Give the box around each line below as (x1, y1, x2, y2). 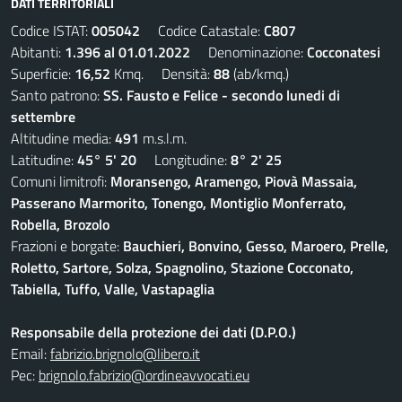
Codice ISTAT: (11, 20, 92, 41)
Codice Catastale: (140, 20, 264, 41)
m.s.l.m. (139, 127, 187, 149)
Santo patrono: (11, 84, 103, 106)
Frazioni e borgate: (11, 235, 123, 257)
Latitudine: (11, 149, 77, 170)
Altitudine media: (11, 127, 115, 149)
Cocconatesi (307, 41, 380, 63)
